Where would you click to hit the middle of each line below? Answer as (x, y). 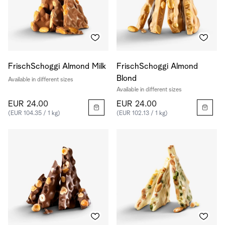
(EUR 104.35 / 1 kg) (34, 114)
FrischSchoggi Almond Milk (57, 67)
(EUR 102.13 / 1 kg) (142, 114)
